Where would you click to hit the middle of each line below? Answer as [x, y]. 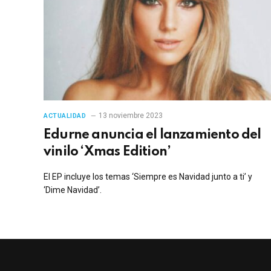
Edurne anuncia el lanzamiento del [152, 135]
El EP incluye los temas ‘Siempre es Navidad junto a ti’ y [148, 176]
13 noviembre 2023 [130, 115]
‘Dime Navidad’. [73, 190]
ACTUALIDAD [65, 116]
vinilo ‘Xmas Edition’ [107, 152]
